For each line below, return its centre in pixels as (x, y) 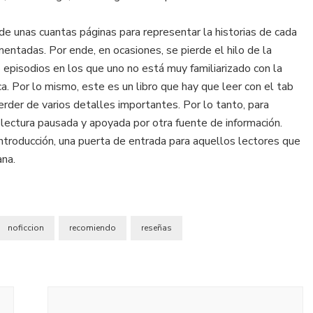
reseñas (156, 227)
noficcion (26, 227)
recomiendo (93, 227)
